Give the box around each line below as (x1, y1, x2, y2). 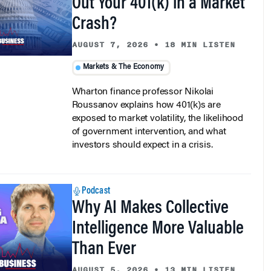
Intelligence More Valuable (71, 209, 244, 228)
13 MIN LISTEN (164, 253, 235, 266)
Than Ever (71, 230, 136, 249)
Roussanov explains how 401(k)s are (71, 90, 221, 100)
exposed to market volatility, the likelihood (71, 103, 243, 113)
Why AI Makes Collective (71, 189, 229, 207)
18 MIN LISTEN (164, 28, 235, 41)
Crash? (71, 5, 117, 24)
